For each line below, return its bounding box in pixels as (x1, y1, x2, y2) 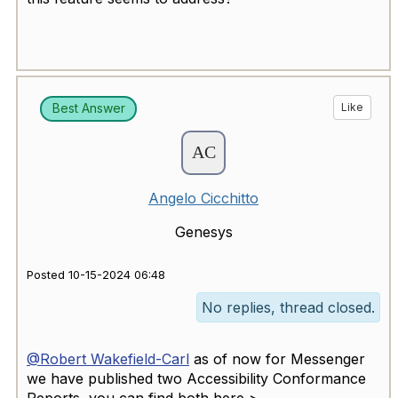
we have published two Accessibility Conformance (27, 369, 366, 387)
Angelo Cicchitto (148, 188, 259, 207)
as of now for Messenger (189, 349, 365, 368)
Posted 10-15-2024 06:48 (27, 267, 165, 282)
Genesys (174, 222, 233, 241)
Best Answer (52, 100, 125, 116)
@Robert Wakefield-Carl (27, 349, 189, 368)
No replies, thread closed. (202, 298, 375, 316)
